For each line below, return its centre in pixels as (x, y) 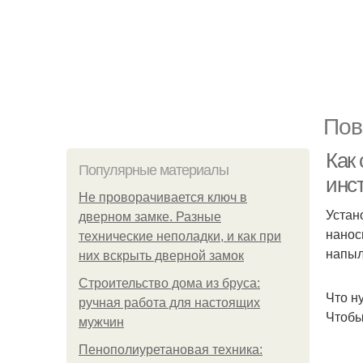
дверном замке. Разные (150, 217)
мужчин (101, 322)
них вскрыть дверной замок (161, 256)
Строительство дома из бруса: (169, 283)
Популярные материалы (154, 170)
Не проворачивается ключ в (163, 197)
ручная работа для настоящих (169, 303)
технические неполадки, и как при (180, 236)
